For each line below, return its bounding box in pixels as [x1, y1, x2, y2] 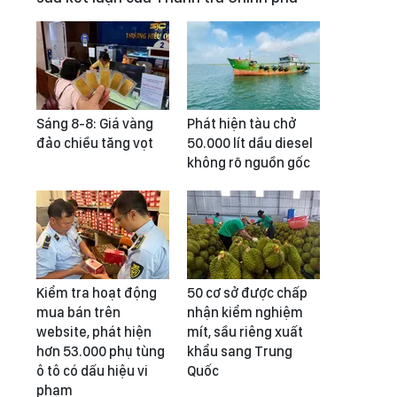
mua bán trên [36, 304, 121, 321]
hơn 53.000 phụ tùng [36, 343, 165, 360]
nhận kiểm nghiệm [187, 304, 303, 321]
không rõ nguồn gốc [187, 154, 310, 171]
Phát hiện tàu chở [187, 115, 296, 132]
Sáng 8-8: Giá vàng [36, 115, 153, 132]
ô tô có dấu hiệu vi [36, 362, 148, 379]
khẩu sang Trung [187, 343, 292, 360]
